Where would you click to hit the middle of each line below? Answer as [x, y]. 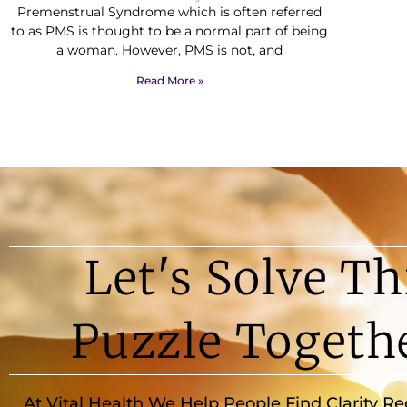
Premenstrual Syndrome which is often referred [170, 12]
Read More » [169, 81]
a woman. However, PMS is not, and [170, 50]
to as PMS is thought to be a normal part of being [170, 31]
